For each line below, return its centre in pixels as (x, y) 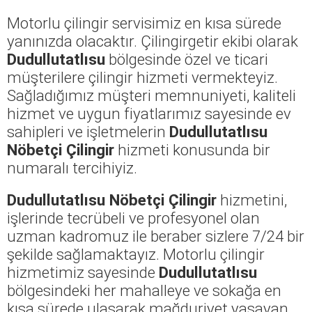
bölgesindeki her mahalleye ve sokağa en (144, 290)
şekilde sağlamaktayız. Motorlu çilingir (136, 254)
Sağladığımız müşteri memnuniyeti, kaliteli (151, 95)
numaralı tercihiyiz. (72, 167)
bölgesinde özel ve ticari (187, 59)
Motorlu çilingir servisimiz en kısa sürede (144, 23)
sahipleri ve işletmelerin (88, 131)
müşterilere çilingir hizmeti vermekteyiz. (142, 77)
